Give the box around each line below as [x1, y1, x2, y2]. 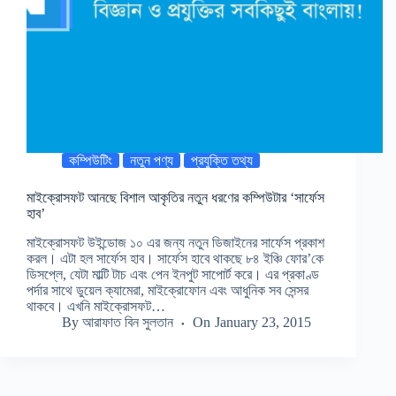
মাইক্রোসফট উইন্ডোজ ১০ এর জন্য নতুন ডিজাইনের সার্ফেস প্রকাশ [27, 234, 324, 250]
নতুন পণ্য [130, 153, 173, 169]
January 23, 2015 [214, 314, 311, 330]
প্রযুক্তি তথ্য [191, 153, 253, 169]
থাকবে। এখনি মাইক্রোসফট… [27, 298, 165, 314]
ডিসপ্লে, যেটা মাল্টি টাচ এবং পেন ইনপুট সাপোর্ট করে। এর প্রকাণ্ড [27, 266, 319, 282]
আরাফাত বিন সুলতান [82, 314, 174, 330]
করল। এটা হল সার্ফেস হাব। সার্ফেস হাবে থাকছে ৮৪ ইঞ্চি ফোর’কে [27, 250, 324, 266]
